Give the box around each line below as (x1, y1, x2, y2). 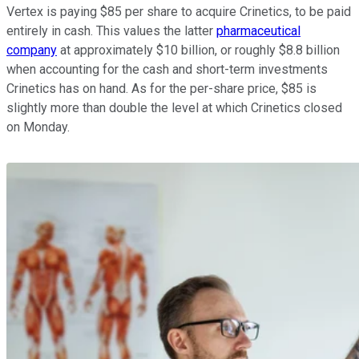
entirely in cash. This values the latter (6, 23, 216, 39)
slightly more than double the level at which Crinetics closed (6, 100, 342, 116)
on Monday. (6, 119, 70, 135)
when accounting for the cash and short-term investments (6, 62, 328, 78)
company (6, 42, 57, 58)
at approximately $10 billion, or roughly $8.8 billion (57, 42, 340, 58)
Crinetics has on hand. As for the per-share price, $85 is (6, 81, 317, 97)
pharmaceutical (216, 23, 301, 39)
